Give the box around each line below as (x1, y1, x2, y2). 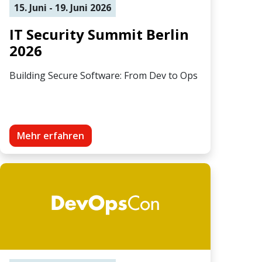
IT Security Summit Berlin (9, 24, 189, 44)
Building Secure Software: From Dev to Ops (9, 68, 198, 82)
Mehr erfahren (17, 129, 84, 142)
